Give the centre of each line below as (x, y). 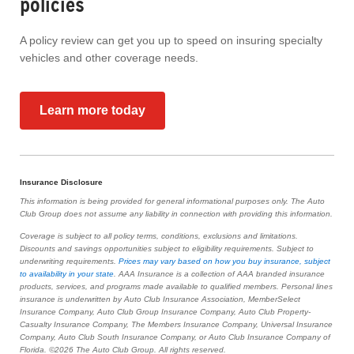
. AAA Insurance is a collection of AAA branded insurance (219, 274)
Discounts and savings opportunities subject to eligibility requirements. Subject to (167, 249)
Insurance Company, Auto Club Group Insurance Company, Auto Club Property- (165, 312)
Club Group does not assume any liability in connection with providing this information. (176, 214)
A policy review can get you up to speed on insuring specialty (171, 41)
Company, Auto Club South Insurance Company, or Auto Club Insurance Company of (175, 337)
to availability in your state (67, 274)
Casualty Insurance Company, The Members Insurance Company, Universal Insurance (176, 325)
